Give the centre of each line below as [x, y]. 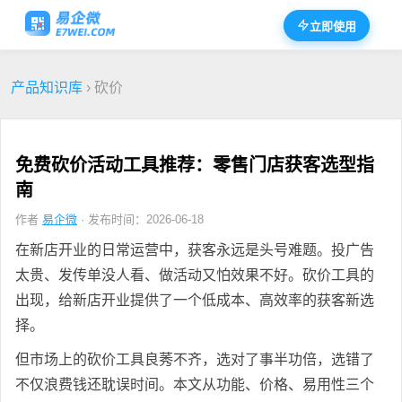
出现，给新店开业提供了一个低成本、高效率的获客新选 [195, 300]
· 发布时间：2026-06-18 [140, 219]
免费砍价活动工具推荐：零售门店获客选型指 [195, 165]
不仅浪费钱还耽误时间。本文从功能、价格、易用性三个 [195, 384]
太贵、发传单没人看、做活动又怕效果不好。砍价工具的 [195, 275]
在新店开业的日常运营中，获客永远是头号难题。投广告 [195, 249]
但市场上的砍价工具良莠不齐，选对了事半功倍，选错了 [195, 359]
